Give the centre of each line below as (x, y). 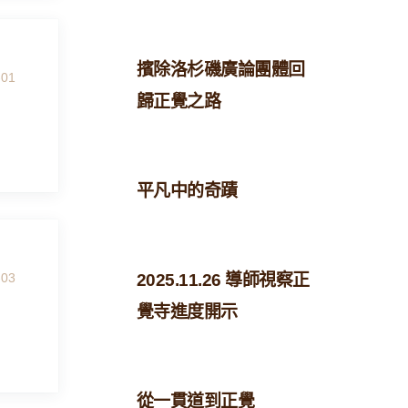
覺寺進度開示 (187, 312)
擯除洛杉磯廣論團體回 (220, 70)
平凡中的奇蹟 (187, 191)
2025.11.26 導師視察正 (223, 280)
